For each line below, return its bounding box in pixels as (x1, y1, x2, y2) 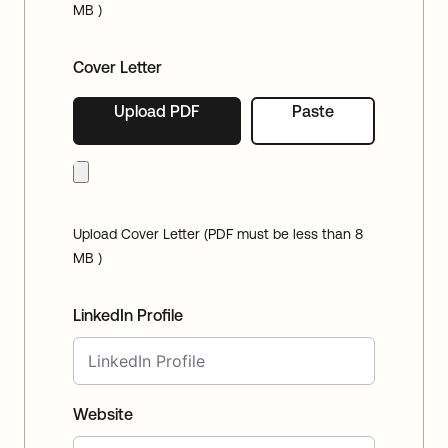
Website (73, 405, 133, 424)
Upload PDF (114, 102, 200, 121)
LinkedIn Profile (73, 306, 183, 325)
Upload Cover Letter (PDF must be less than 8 (73, 226, 363, 243)
